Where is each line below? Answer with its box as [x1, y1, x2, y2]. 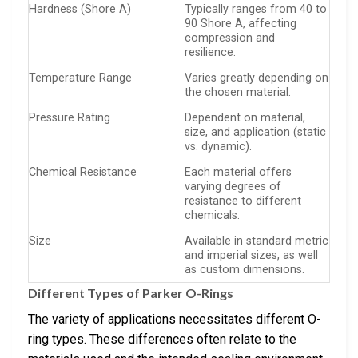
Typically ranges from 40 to [185, 2, 328, 16]
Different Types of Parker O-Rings [28, 285, 233, 301]
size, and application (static [185, 125, 327, 139]
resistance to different [185, 193, 302, 208]
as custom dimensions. [185, 262, 305, 276]
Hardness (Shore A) [29, 2, 131, 16]
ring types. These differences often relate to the [28, 332, 296, 348]
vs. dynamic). [185, 139, 253, 153]
